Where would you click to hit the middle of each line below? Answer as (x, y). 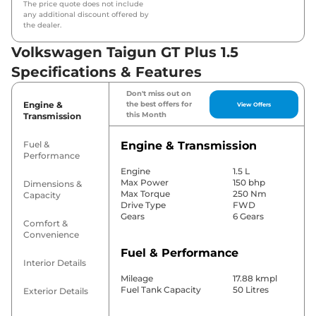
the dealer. (42, 25)
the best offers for (159, 104)
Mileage (136, 279)
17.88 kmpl (255, 279)
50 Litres (250, 290)
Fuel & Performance (179, 253)
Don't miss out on (158, 94)
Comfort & (45, 224)
